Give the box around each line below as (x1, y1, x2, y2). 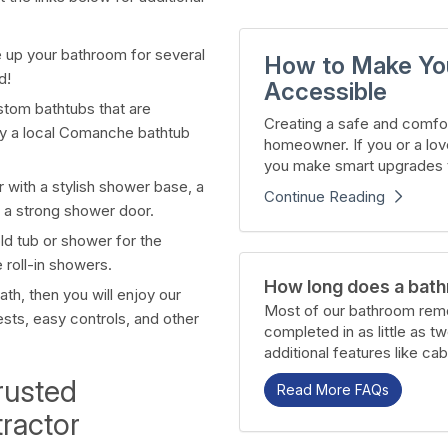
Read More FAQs (277, 381, 389, 398)
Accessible (264, 77, 387, 106)
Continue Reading (264, 187, 385, 206)
